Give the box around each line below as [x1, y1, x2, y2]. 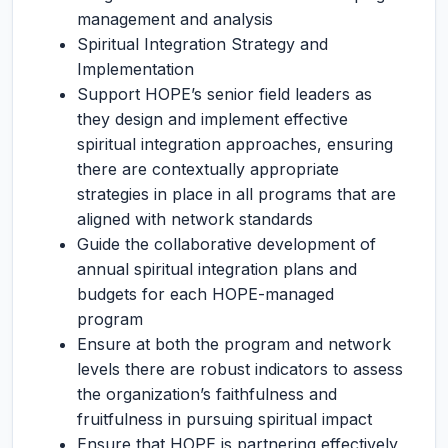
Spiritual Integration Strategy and [77, 34, 328, 54]
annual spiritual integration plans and [77, 259, 357, 279]
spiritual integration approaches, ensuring [77, 134, 393, 154]
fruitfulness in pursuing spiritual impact [77, 409, 372, 429]
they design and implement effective [77, 109, 348, 129]
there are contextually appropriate [77, 159, 339, 179]
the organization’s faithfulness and [77, 384, 337, 404]
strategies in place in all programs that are [77, 184, 396, 204]
